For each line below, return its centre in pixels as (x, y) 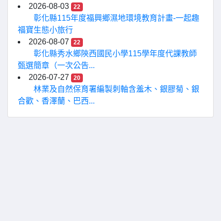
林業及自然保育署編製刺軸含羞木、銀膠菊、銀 (116, 89)
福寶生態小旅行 (45, 30)
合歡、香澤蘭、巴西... (56, 101)
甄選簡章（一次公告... (56, 65)
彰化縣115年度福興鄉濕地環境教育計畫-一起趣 (116, 18)
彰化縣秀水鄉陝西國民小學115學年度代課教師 (115, 54)
